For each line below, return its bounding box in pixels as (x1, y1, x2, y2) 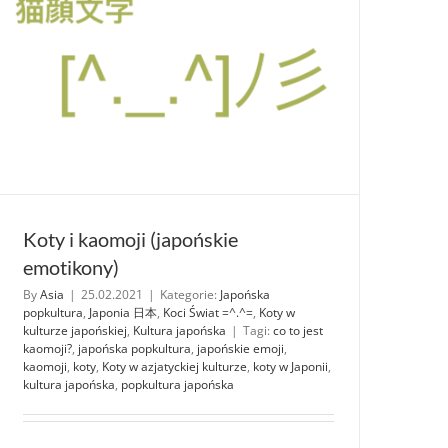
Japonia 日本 (89, 304, 157, 322)
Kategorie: (160, 286, 220, 304)
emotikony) (23, 255, 119, 280)
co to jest (273, 322, 323, 340)
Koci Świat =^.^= (163, 304, 253, 322)
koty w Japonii (253, 358, 328, 376)
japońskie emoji (197, 340, 284, 358)
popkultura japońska (121, 376, 234, 394)
